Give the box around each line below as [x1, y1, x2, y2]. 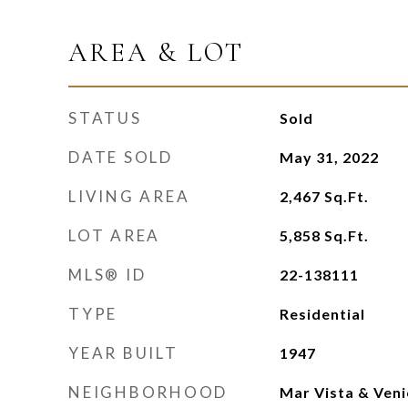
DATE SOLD [68, 148, 173, 167]
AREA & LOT [68, 36, 244, 68]
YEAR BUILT [68, 343, 178, 362]
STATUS [68, 108, 142, 127]
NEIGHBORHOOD [68, 382, 228, 402]
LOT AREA [68, 226, 160, 245]
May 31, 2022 [279, 148, 379, 166]
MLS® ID [68, 265, 147, 284]
